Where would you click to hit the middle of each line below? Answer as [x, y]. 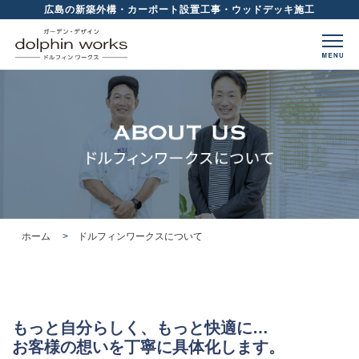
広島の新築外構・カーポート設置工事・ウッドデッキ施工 [179, 10]
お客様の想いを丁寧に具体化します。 [148, 347]
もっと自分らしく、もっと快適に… [140, 328]
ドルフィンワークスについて [140, 237]
